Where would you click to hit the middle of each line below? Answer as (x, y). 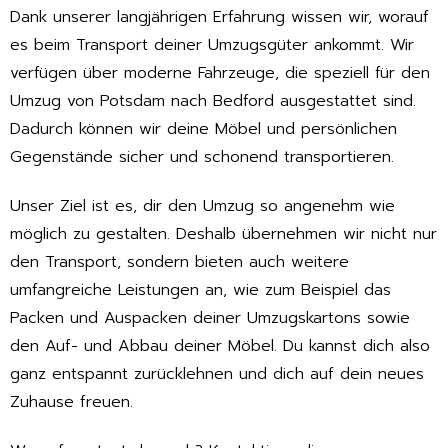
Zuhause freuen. (71, 402)
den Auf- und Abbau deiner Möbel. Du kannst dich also (220, 346)
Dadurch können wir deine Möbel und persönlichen (203, 129)
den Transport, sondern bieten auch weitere (179, 262)
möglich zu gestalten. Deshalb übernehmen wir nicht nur (223, 234)
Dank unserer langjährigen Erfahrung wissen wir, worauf (219, 17)
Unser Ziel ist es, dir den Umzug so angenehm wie (202, 206)
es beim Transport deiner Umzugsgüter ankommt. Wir (212, 45)
